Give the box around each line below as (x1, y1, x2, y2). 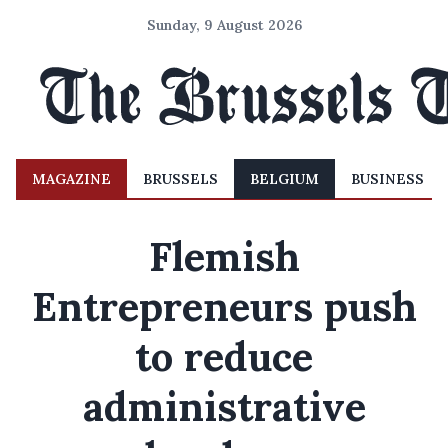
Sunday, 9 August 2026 (146, 16, 302, 34)
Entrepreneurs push (31, 281, 417, 332)
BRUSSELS (143, 170, 218, 188)
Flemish (148, 231, 300, 282)
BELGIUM (250, 170, 319, 188)
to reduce (135, 331, 313, 382)
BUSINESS (351, 170, 424, 188)
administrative (82, 381, 366, 432)
